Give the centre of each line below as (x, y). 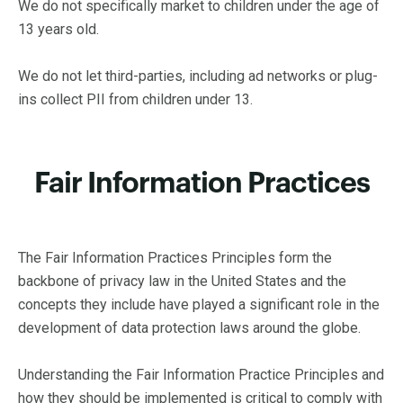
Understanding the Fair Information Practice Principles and (201, 375)
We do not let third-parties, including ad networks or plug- (198, 76)
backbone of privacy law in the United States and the (182, 281)
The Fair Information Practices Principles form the (175, 258)
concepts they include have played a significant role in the (199, 304)
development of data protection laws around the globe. (189, 328)
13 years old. (58, 29)
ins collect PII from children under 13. (135, 99)
